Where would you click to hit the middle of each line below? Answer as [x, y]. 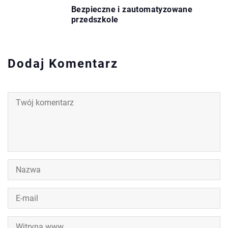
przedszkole [95, 19]
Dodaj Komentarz [63, 63]
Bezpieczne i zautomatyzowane [132, 9]
